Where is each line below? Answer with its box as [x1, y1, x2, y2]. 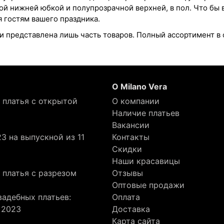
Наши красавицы [112, 156, 180, 166]
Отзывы [112, 168, 143, 178]
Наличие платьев [112, 108, 179, 118]
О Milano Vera [112, 81, 167, 91]
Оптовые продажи [112, 180, 184, 190]
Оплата [112, 192, 140, 202]
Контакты [112, 132, 149, 142]
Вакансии [112, 120, 149, 130]
